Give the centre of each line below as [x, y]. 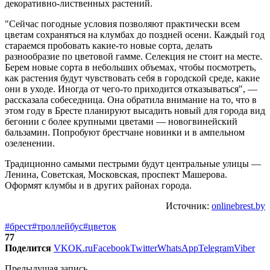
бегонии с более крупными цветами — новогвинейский [121, 121]
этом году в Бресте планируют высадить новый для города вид [135, 110]
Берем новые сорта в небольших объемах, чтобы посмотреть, [130, 67]
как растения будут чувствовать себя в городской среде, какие [132, 78]
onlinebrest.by [238, 206]
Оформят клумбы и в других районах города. [98, 185]
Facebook [111, 248]
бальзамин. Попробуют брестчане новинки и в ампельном [125, 132]
